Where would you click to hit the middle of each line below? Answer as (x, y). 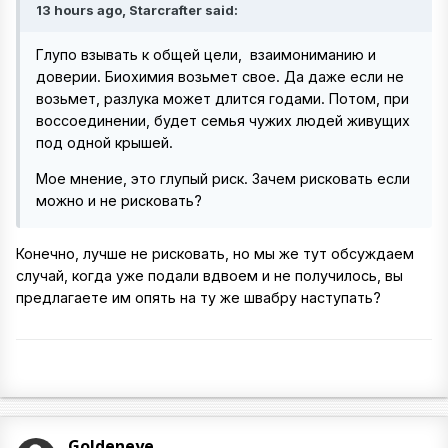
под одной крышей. (104, 142)
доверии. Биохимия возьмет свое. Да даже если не (220, 76)
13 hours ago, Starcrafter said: (137, 10)
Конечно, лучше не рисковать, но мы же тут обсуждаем (215, 253)
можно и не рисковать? (119, 201)
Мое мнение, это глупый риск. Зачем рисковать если (223, 179)
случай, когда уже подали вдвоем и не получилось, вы (209, 275)
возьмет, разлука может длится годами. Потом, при (222, 98)
